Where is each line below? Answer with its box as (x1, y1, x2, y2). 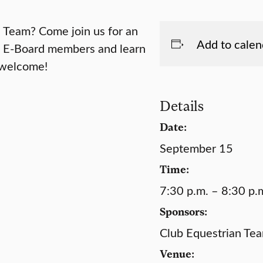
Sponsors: (160, 204, 207, 218)
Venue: (160, 247, 194, 260)
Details (160, 97, 204, 114)
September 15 (160, 140, 233, 156)
